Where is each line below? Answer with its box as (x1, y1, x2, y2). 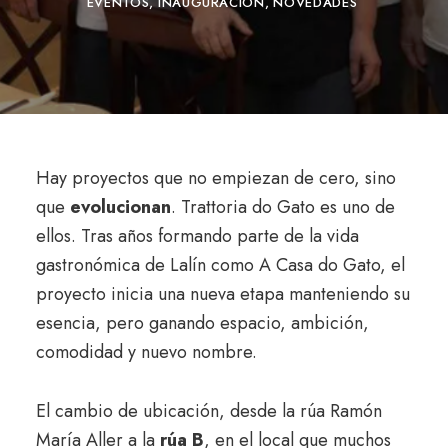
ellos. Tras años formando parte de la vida (35, 223, 359, 249)
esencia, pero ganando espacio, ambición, (35, 310, 369, 336)
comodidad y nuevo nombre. (35, 339, 257, 365)
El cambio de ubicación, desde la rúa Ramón (35, 398, 382, 424)
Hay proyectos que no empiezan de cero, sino (35, 165, 396, 191)
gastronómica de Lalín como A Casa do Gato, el (35, 252, 405, 278)
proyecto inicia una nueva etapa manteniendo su (35, 281, 410, 307)
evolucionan (69, 194, 171, 220)
